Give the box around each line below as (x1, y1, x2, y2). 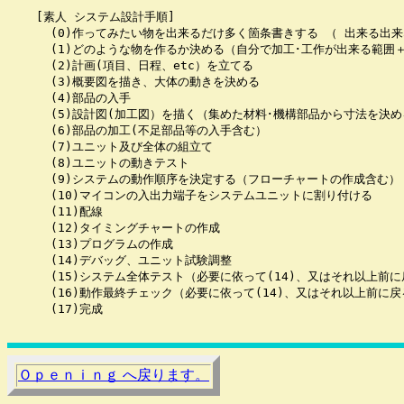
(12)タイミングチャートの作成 (7, 221, 220, 234)
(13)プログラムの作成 (7, 237, 173, 251)
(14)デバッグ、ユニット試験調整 (7, 253, 232, 267)
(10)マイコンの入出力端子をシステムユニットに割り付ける (7, 188, 372, 202)
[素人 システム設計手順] (7, 10, 175, 23)
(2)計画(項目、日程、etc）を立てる (7, 59, 253, 72)
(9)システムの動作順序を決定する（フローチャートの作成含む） (7, 172, 400, 186)
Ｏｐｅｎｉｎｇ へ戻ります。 (18, 367, 209, 382)
